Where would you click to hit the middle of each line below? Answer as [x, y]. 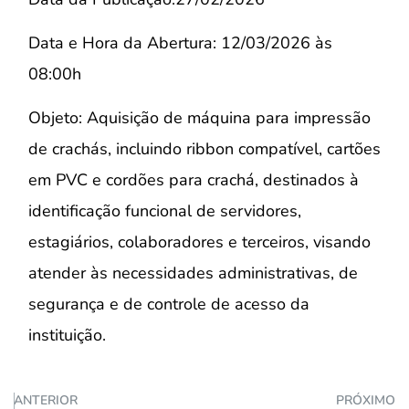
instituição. [67, 336]
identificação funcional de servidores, [165, 211]
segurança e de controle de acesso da [169, 304]
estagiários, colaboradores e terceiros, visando [199, 242]
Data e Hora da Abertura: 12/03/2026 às [180, 42]
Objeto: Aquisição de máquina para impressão [199, 118]
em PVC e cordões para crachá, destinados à [194, 180]
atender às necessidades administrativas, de [193, 273]
